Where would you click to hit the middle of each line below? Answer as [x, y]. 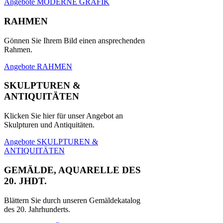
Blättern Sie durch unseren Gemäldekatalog [72, 200]
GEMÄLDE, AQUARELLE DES [72, 170]
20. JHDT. [25, 181]
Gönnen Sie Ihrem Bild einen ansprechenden [74, 40]
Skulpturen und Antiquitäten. [49, 125]
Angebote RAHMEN [38, 66]
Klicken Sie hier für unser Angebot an [63, 116]
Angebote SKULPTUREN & [51, 142]
